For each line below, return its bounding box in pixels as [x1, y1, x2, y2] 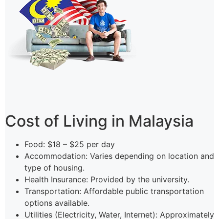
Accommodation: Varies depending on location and [24, 151, 214, 161]
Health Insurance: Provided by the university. [24, 175, 189, 185]
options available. [24, 198, 89, 208]
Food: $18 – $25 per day [24, 139, 115, 150]
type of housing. [24, 163, 85, 173]
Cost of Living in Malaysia [5, 111, 194, 131]
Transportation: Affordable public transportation [24, 186, 204, 197]
